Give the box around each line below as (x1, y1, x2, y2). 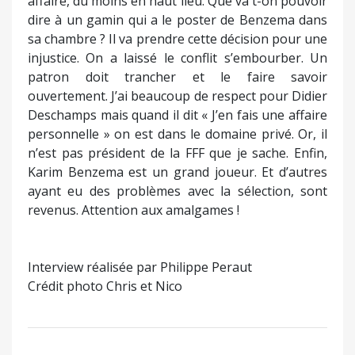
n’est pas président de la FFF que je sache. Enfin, (28, 143, 327, 162)
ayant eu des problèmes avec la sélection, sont (28, 181, 327, 200)
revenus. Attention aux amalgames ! (28, 200, 239, 219)
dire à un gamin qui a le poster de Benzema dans (28, 10, 327, 29)
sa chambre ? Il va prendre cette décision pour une (28, 29, 327, 48)
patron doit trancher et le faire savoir (28, 67, 327, 86)
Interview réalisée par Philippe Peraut (28, 258, 252, 276)
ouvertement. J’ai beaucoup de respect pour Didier (28, 86, 327, 105)
